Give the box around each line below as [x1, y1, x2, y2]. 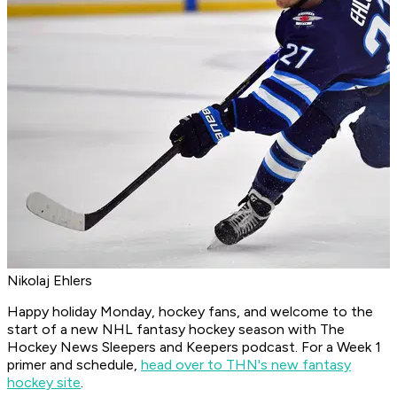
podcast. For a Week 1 [242, 339, 381, 356]
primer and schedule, [7, 356, 141, 374]
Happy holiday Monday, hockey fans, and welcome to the [7, 303, 373, 321]
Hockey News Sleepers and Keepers [7, 339, 242, 356]
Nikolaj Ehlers [7, 272, 92, 290]
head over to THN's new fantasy [141, 356, 351, 374]
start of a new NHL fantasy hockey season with [7, 321, 320, 339]
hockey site [7, 374, 81, 392]
